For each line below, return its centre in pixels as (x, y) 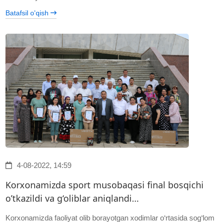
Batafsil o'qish (28, 13)
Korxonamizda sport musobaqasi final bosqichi (105, 185)
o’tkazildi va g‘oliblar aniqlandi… (72, 198)
